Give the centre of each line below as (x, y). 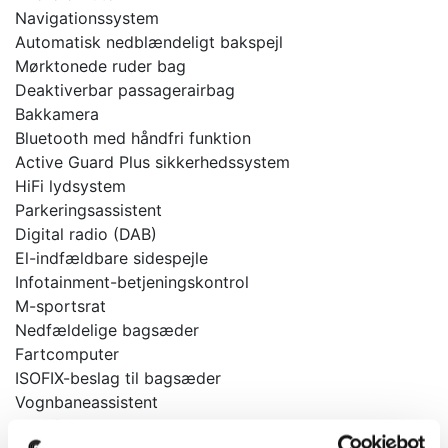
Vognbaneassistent (86, 401)
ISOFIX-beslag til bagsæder (118, 377)
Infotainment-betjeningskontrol (132, 281)
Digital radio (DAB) (86, 233)
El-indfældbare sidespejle (111, 257)
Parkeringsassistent (88, 209)
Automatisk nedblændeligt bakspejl (149, 41)
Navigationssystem (87, 17)
